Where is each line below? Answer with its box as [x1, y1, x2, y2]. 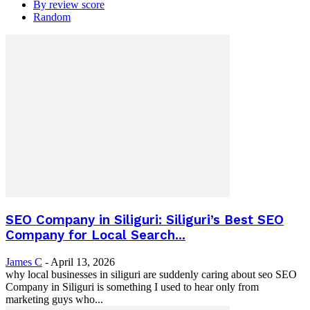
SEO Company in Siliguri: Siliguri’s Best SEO [6, 212, 284, 228]
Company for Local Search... [6, 228, 185, 244]
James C [6, 255, 42, 268]
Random [33, 10, 71, 23]
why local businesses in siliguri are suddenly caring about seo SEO [6, 268, 297, 280]
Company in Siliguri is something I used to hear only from [6, 280, 259, 293]
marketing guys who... [6, 293, 103, 305]
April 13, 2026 [51, 255, 115, 268]
